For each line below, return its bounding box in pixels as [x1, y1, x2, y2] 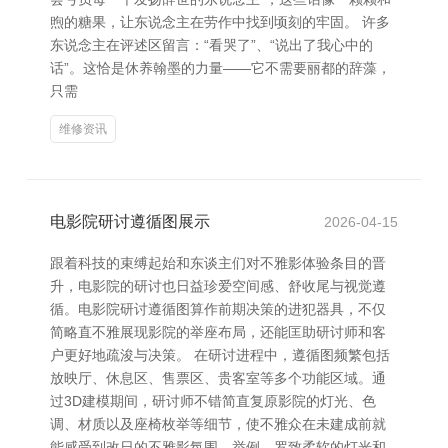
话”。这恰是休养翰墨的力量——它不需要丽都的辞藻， [50, 60, 391, 76]
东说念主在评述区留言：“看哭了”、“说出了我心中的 [50, 37, 373, 53]
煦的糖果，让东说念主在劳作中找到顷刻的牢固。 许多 [50, 14, 390, 30]
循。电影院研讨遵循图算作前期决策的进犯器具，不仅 [50, 301, 386, 317]
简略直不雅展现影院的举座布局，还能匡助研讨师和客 [50, 324, 386, 340]
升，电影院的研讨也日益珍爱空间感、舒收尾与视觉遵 [50, 278, 386, 294]
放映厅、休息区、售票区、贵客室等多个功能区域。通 [50, 370, 386, 386]
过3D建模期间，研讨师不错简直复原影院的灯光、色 [50, 393, 376, 409]
